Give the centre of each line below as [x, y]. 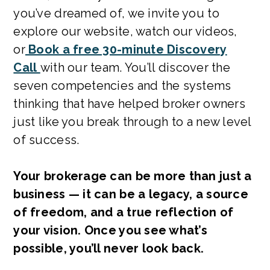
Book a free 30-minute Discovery [126, 49]
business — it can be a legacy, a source [131, 194]
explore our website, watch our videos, [125, 31]
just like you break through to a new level [132, 121]
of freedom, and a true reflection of [124, 212]
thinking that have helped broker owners [129, 103]
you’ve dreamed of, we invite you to [116, 13]
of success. [46, 140]
